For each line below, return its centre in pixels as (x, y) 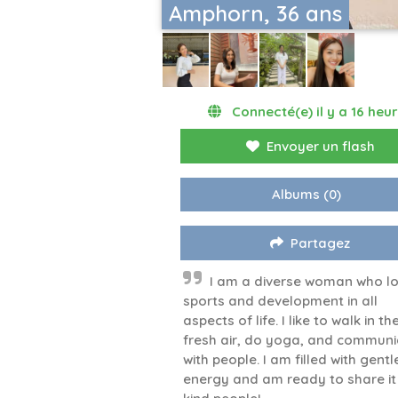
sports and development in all (280, 301)
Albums (296, 195)
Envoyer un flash (320, 147)
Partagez (321, 243)
